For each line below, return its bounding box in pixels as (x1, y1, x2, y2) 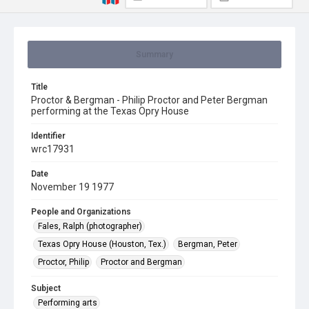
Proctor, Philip (38, 257, 89, 267)
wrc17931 (31, 143, 74, 154)
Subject (31, 283, 61, 293)
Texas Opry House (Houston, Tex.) (38, 239, 166, 249)
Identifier (31, 131, 66, 141)
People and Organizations (31, 207, 131, 217)
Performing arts (38, 298, 97, 308)
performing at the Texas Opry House (31, 106, 189, 117)
